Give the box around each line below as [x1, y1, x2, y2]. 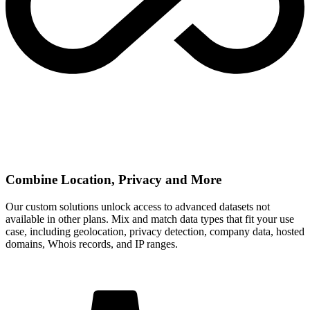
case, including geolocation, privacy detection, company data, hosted [6, 225, 304, 237]
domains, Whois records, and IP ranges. [6, 237, 178, 250]
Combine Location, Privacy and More [6, 172, 221, 187]
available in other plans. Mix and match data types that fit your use [6, 212, 294, 225]
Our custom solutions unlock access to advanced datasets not [6, 200, 270, 212]
